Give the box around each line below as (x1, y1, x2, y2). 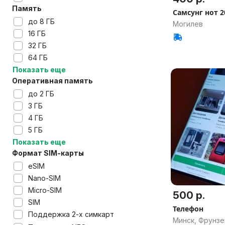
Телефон (173, 204, 203, 213)
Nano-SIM (28, 174, 61, 182)
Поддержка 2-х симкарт (28, 210, 114, 218)
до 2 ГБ (28, 89, 54, 98)
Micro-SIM (28, 186, 62, 194)
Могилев (173, 20, 203, 28)
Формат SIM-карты (12, 149, 84, 157)
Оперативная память (12, 76, 93, 85)
